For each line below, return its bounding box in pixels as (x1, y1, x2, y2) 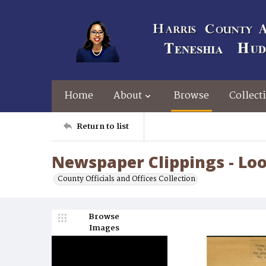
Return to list (77, 119, 129, 133)
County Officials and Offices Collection (58, 173, 195, 185)
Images (88, 221, 119, 235)
